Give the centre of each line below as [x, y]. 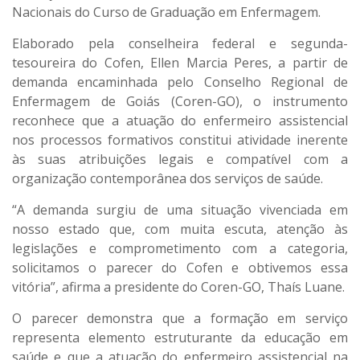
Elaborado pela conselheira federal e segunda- [180, 43]
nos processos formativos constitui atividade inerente [180, 140]
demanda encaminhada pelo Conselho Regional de [180, 82]
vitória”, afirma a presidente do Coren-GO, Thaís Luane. [178, 287]
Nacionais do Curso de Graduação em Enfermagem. [166, 12]
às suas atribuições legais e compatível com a [180, 159]
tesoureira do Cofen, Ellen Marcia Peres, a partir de [180, 63]
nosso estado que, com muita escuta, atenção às [180, 229]
